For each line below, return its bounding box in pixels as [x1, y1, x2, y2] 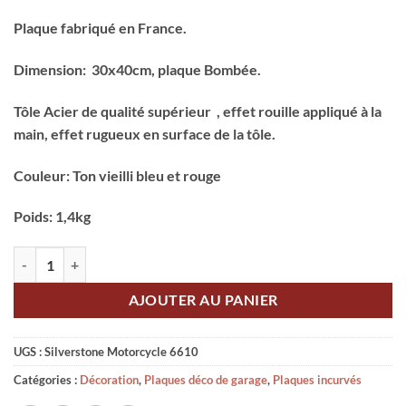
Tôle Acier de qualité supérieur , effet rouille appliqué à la [14, 101, 382, 120]
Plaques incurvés [273, 372, 362, 388]
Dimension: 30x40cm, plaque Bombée [14, 61, 257, 79]
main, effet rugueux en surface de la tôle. [14, 124, 275, 142]
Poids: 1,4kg [14, 208, 91, 226]
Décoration [80, 372, 139, 388]
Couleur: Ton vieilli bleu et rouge [14, 166, 221, 184]
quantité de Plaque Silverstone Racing [13, 248, 225, 265]
